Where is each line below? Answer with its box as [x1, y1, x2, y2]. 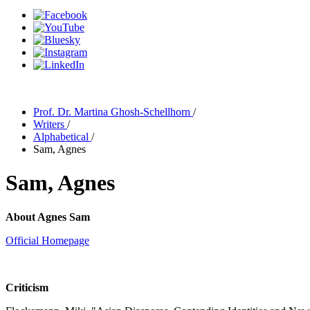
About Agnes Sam [6, 210, 90, 223]
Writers [33, 118, 67, 130]
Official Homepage [6, 234, 89, 246]
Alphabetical [33, 131, 91, 143]
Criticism [6, 281, 48, 293]
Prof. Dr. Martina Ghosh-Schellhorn [33, 106, 193, 118]
